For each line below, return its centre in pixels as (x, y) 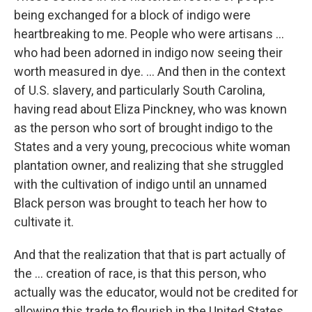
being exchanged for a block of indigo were (132, 15)
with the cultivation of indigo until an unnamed (140, 185)
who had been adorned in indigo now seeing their (148, 53)
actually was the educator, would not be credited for (156, 292)
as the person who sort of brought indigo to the (143, 128)
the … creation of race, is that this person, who (140, 274)
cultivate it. (44, 222)
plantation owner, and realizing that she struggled (149, 166)
